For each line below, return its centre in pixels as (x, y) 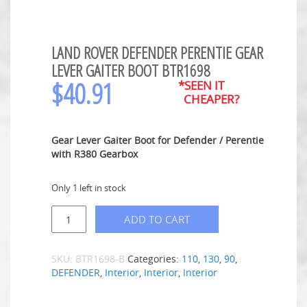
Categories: (155, 259)
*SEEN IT (201, 85)
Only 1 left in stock (89, 188)
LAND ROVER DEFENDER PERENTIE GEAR (157, 52)
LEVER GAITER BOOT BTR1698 (131, 70)
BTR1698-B (100, 259)
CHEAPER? (208, 99)
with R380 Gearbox (95, 153)
